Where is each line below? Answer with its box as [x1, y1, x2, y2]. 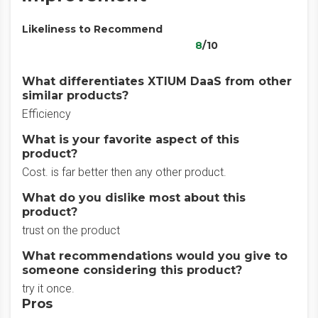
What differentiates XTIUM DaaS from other [22, 75, 292, 88]
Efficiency [22, 107, 71, 121]
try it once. [22, 282, 75, 295]
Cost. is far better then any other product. [22, 165, 226, 179]
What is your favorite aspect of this [22, 133, 239, 146]
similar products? [22, 89, 128, 102]
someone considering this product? [22, 263, 242, 277]
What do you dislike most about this [22, 191, 246, 204]
